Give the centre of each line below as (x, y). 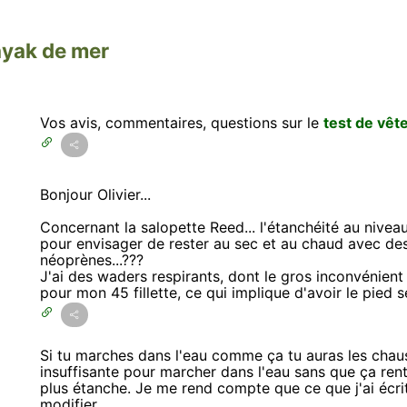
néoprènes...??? (92, 260)
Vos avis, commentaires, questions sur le (182, 122)
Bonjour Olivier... (95, 195)
